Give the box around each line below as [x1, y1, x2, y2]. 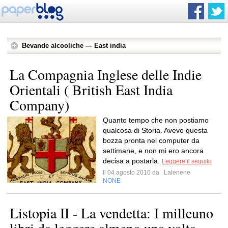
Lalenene [162, 169, 190, 176]
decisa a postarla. [103, 157, 162, 165]
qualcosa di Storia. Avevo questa [103, 126, 208, 134]
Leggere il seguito [162, 158, 212, 165]
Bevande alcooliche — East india [22, 42, 126, 49]
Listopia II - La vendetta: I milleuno [10, 203, 213, 222]
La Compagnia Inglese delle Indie [10, 65, 202, 84]
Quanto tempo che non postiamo [103, 116, 209, 124]
